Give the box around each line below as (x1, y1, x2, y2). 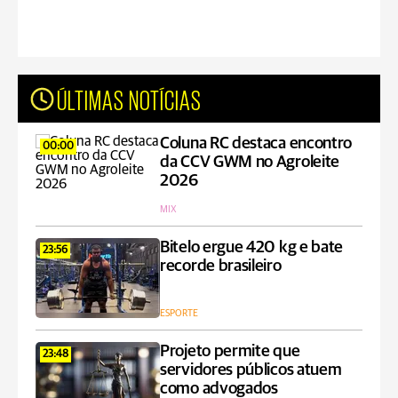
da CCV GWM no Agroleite (160, 154, 340, 171)
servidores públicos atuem (160, 362, 342, 378)
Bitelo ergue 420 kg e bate (160, 239, 344, 256)
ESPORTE (160, 308, 198, 318)
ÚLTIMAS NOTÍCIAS (57, 84, 202, 113)
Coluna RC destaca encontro (160, 135, 353, 152)
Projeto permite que (160, 343, 300, 360)
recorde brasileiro (160, 258, 282, 275)
